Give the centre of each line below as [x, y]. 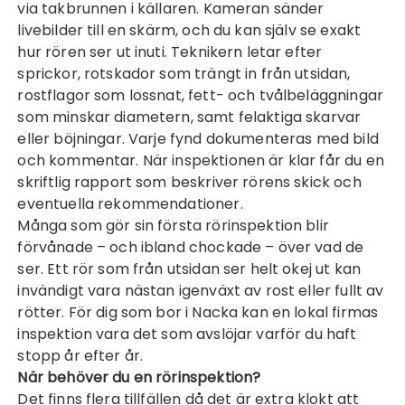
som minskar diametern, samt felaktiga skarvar [189, 117]
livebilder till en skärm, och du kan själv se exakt [189, 30]
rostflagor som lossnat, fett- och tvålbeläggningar [200, 95]
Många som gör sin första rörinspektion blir [173, 226]
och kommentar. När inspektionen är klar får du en [201, 160]
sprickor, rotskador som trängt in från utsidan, [184, 74]
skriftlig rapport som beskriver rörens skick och [189, 182]
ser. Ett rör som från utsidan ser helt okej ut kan [189, 269]
